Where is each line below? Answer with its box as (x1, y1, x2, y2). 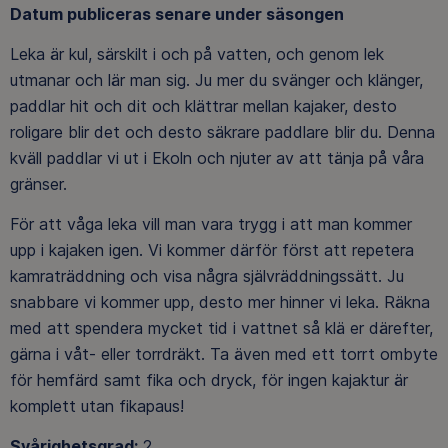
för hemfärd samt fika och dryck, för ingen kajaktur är (10, 370, 408, 391)
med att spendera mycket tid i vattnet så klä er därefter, (10, 318, 433, 339)
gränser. (10, 174, 67, 195)
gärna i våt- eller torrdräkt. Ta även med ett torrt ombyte (10, 344, 438, 365)
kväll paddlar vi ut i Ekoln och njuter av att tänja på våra (10, 148, 424, 169)
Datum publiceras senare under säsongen (10, 4, 344, 25)
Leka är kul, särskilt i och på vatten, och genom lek (10, 44, 384, 65)
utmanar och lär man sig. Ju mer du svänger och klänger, (10, 70, 423, 91)
